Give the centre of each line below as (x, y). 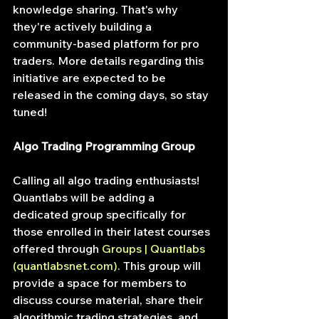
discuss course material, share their (109, 300)
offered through (56, 249)
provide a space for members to (101, 283)
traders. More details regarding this (110, 61)
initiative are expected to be (91, 78)
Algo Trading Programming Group (104, 146)
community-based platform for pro (108, 43)
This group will (163, 266)
